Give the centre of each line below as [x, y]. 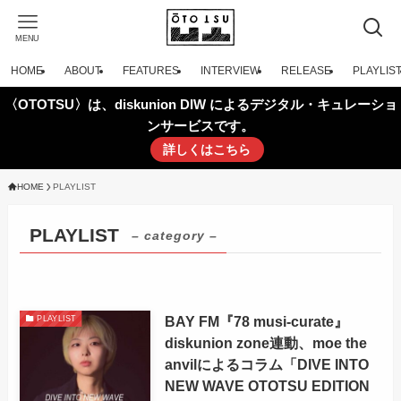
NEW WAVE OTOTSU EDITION [267, 386]
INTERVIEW [230, 71]
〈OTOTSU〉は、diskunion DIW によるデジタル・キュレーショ [200, 104]
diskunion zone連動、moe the [265, 343]
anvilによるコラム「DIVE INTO [266, 365]
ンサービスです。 [200, 126]
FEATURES [151, 71]
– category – [174, 235]
